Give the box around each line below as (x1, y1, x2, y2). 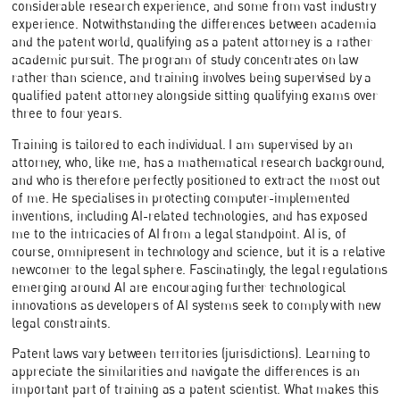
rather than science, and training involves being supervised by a (12, 70, 372, 86)
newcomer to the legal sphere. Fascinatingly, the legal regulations (12, 261, 387, 277)
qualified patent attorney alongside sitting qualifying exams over (12, 87, 379, 104)
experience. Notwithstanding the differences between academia (12, 16, 377, 32)
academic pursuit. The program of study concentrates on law (12, 52, 359, 68)
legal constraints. (12, 314, 111, 330)
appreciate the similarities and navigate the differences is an (12, 363, 360, 379)
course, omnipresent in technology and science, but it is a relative (12, 243, 386, 259)
